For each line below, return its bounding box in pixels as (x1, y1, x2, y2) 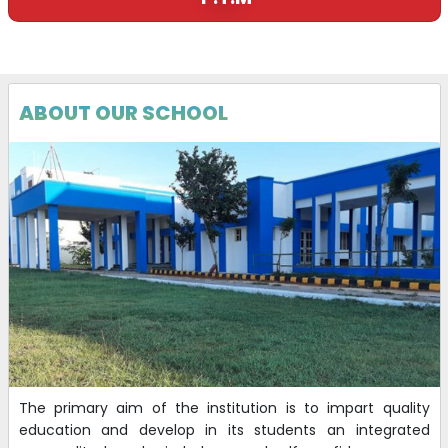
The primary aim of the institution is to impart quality (18, 397, 430, 418)
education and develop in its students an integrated (18, 419, 430, 440)
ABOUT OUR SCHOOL (18, 99, 228, 128)
